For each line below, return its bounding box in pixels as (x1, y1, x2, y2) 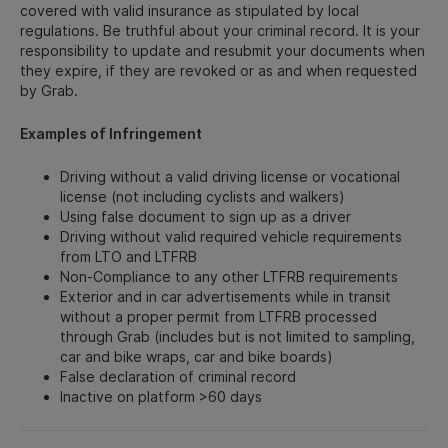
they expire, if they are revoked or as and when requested (20, 61, 417, 79)
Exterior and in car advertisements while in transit (60, 287, 391, 305)
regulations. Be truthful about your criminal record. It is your (20, 21, 420, 39)
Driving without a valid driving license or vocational (60, 167, 400, 185)
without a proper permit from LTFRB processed (60, 307, 377, 325)
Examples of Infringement (20, 124, 202, 142)
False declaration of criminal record (60, 367, 296, 385)
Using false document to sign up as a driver (60, 207, 351, 225)
